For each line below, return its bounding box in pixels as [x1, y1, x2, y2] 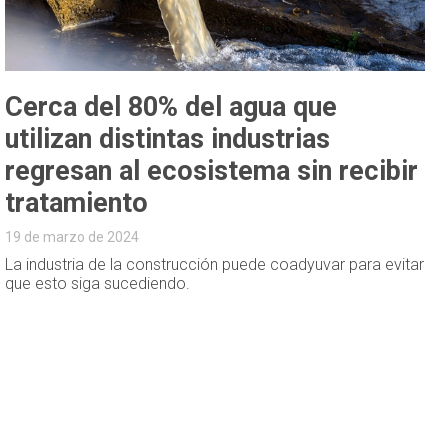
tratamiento [5, 187, 149, 220]
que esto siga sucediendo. [5, 274, 191, 294]
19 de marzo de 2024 [5, 229, 140, 246]
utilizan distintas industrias [5, 123, 331, 156]
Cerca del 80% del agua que [5, 91, 338, 124]
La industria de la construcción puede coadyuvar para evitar [5, 255, 425, 275]
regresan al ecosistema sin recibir [5, 155, 419, 188]
